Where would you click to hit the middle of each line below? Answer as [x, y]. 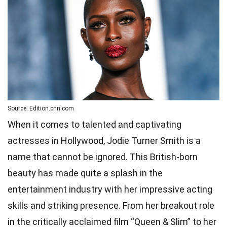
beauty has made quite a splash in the [85, 173]
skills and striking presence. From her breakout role [111, 206]
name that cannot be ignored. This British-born [103, 157]
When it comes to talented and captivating [94, 125]
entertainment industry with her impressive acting [110, 190]
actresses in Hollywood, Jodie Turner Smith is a [104, 141]
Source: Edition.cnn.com [41, 109]
